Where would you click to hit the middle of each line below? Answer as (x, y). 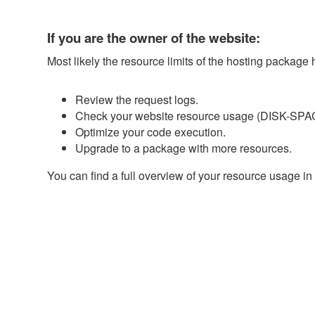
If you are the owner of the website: (154, 37)
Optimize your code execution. (151, 131)
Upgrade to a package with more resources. (184, 148)
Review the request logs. (137, 99)
